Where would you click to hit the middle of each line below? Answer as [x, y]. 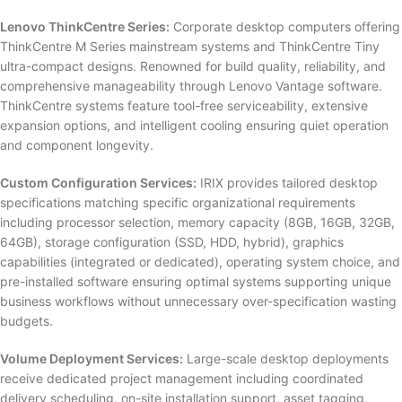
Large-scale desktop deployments [286, 358]
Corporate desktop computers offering [285, 26]
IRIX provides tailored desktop [287, 183]
